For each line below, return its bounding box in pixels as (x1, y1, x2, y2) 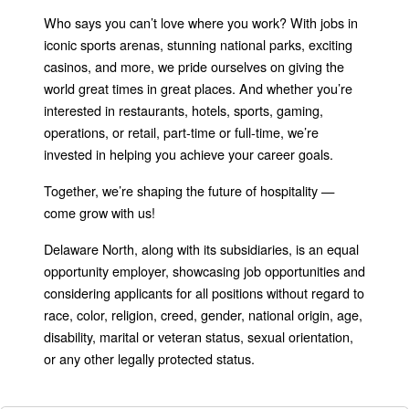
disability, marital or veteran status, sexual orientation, (44, 326, 353, 346)
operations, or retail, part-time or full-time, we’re (44, 121, 319, 142)
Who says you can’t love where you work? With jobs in (44, 12, 358, 32)
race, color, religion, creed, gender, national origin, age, (44, 304, 362, 324)
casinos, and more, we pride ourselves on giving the (44, 56, 344, 76)
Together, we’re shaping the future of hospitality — (44, 180, 334, 200)
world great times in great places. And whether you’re (44, 78, 352, 98)
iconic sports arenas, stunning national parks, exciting (44, 34, 352, 54)
